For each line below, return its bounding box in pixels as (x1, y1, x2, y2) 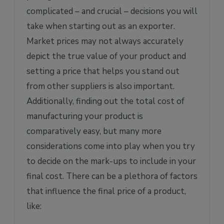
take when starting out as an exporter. (26, 20, 175, 32)
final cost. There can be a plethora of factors (26, 170, 197, 182)
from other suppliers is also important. (26, 80, 174, 92)
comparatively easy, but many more (26, 125, 161, 137)
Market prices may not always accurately (26, 35, 183, 47)
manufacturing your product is (26, 110, 143, 122)
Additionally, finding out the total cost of (26, 95, 184, 107)
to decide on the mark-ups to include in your (26, 155, 196, 167)
